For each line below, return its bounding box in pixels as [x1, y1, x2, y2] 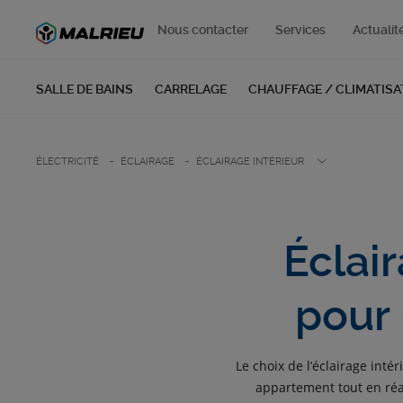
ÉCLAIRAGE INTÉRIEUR [196, 156, 304, 167]
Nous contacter [157, 22, 249, 37]
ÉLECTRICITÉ [36, 156, 99, 167]
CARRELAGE [155, 82, 227, 96]
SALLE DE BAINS [36, 82, 133, 96]
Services [275, 22, 327, 37]
